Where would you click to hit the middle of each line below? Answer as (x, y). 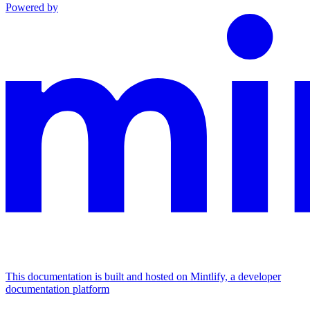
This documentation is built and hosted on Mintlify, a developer (143, 276)
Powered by (32, 7)
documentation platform (57, 289)
